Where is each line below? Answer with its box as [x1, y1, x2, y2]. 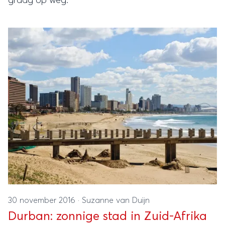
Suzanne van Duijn [82, 196, 150, 204]
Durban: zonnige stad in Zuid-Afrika [8, 210, 207, 222]
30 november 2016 [8, 196, 78, 204]
